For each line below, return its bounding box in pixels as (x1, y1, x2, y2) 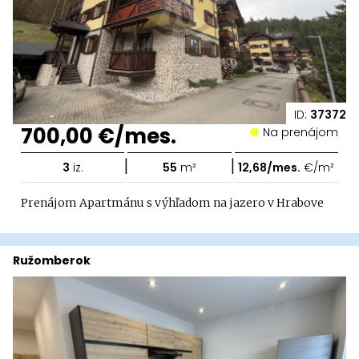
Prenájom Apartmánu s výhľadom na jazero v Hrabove (21, 195, 324, 210)
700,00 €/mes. (21, 121, 176, 151)
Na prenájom (270, 123, 338, 140)
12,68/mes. (238, 159, 301, 175)
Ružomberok (13, 252, 91, 268)
